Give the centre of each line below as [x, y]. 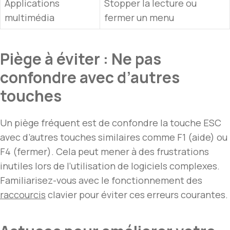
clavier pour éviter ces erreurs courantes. [137, 195]
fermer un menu [139, 18]
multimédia [30, 18]
